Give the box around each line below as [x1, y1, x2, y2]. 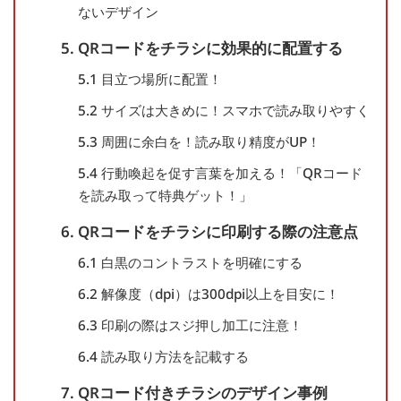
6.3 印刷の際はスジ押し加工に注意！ [77, 316, 303, 335]
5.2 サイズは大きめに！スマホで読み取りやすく [77, 101, 370, 120]
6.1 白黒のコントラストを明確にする [77, 253, 303, 272]
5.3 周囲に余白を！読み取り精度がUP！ [77, 132, 320, 151]
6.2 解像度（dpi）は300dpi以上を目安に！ [77, 285, 339, 303]
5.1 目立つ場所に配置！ [77, 70, 222, 89]
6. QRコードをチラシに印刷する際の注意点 [61, 221, 358, 243]
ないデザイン [77, 3, 158, 21]
